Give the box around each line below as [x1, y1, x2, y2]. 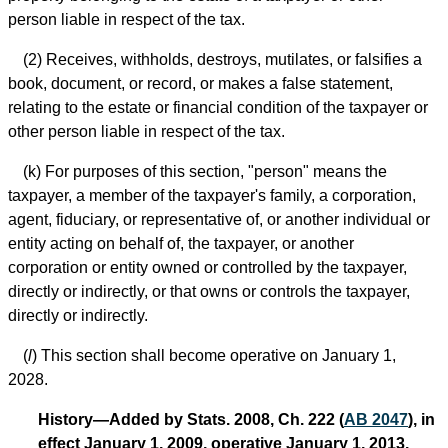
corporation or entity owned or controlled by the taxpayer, [8, 258, 407, 276]
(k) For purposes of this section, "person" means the [23, 162, 387, 180]
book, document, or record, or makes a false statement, [8, 74, 393, 92]
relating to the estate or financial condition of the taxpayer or [8, 98, 428, 116]
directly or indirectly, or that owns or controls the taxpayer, [8, 282, 410, 300]
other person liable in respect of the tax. [8, 122, 285, 140]
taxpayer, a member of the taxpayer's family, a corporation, [8, 186, 416, 204]
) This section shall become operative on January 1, [32, 346, 396, 364]
